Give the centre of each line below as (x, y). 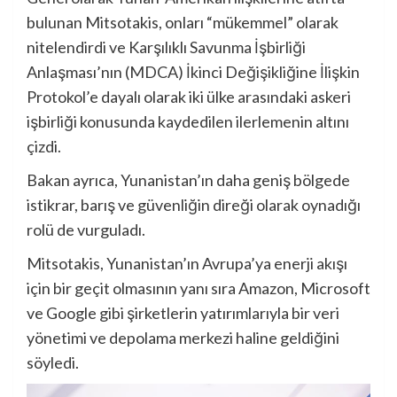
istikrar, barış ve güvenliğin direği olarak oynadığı (194, 204)
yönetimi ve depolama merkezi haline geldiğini (183, 337)
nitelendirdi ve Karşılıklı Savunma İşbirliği (166, 47)
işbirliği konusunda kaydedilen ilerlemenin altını (188, 121)
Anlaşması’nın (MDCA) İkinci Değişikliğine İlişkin (193, 71)
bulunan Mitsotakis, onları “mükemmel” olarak (183, 22)
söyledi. (53, 362)
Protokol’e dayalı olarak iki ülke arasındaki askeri (189, 96)
